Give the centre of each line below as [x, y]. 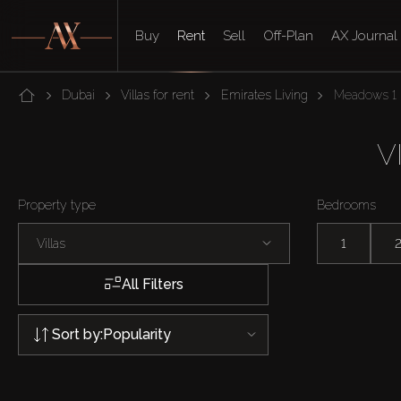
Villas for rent [158, 95]
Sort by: [77, 334]
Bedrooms [346, 205]
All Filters [152, 284]
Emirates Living [264, 95]
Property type [57, 205]
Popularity [137, 334]
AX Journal [365, 36]
